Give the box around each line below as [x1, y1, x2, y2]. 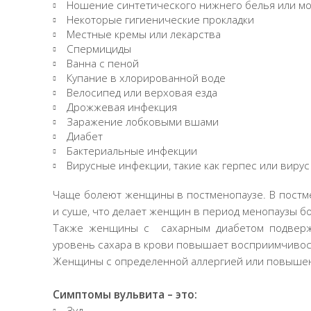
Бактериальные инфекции [67, 143, 197, 158]
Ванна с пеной [67, 56, 139, 71]
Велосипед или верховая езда [67, 85, 217, 100]
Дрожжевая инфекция [67, 99, 177, 115]
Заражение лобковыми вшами [67, 114, 219, 129]
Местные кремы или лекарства [67, 26, 221, 42]
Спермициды [67, 41, 131, 56]
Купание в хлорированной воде [67, 70, 226, 85]
